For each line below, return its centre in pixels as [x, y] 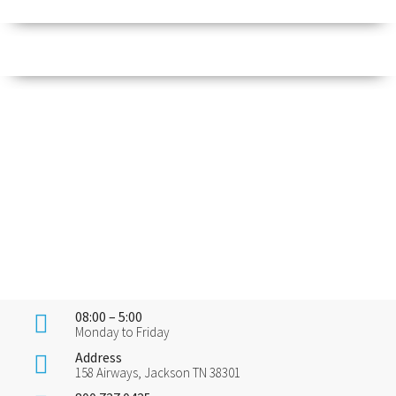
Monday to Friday [122, 332]
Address [99, 358]
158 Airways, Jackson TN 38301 [158, 373]
